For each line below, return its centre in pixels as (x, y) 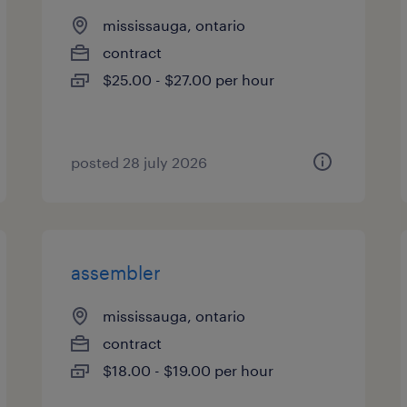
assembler (116, 273)
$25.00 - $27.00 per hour (189, 79)
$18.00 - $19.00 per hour (189, 370)
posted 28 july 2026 (139, 162)
